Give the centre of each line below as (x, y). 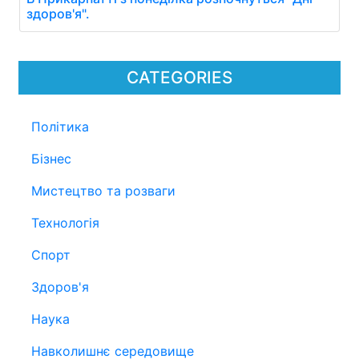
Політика (60, 127)
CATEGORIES (179, 78)
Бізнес (51, 159)
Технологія (65, 223)
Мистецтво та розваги (103, 191)
